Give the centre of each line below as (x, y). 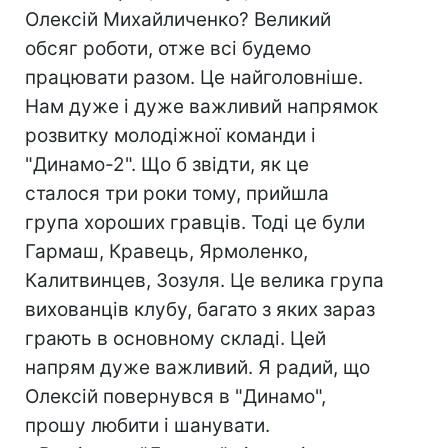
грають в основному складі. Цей (175, 338)
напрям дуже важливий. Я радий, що (197, 367)
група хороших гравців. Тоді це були (195, 222)
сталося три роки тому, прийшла (177, 193)
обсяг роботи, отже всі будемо (168, 48)
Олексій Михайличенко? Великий (178, 19)
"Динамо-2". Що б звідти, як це (167, 164)
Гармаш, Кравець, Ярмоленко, (166, 251)
